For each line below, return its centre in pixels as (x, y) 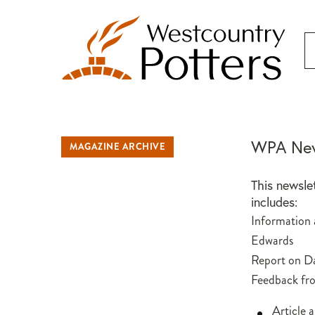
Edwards (272, 241)
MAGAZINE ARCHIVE (117, 147)
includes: (275, 202)
